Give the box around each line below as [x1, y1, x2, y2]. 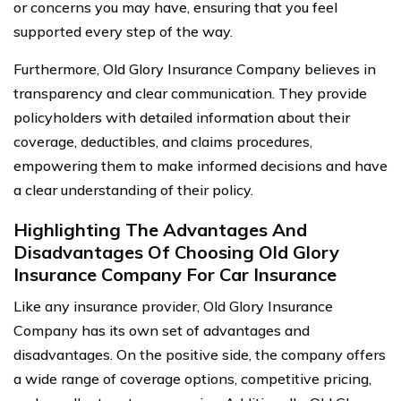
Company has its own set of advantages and [13, 321, 310, 339]
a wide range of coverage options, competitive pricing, [13, 370, 371, 388]
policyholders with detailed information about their [13, 108, 350, 126]
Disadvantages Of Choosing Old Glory [13, 241, 339, 263]
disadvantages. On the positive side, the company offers [13, 346, 386, 363]
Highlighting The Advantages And [13, 218, 307, 241]
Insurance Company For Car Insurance [13, 263, 337, 286]
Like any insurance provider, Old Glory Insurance [13, 297, 333, 315]
